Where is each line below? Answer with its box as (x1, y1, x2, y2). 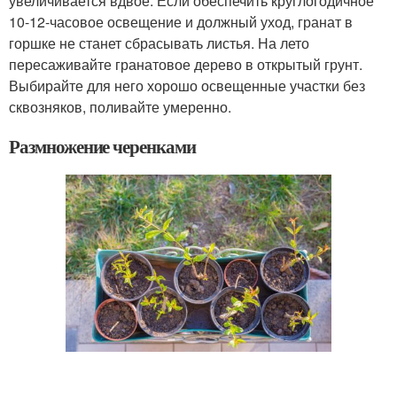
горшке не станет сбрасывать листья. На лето (9, 33, 309, 53)
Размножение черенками (9, 133, 196, 160)
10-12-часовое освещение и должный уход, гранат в (9, 12, 353, 32)
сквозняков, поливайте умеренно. (9, 97, 231, 117)
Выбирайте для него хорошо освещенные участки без (9, 75, 365, 96)
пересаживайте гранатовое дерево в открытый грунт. (9, 54, 362, 74)
